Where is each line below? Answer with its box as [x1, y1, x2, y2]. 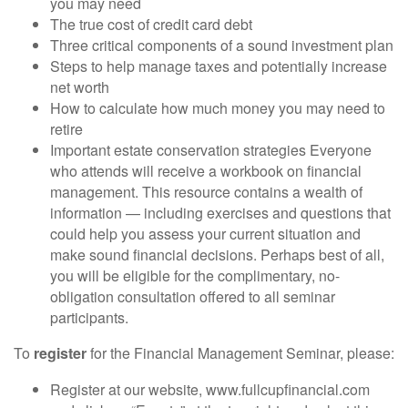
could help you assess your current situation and [50, 223, 361, 244]
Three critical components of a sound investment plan [50, 35, 393, 56]
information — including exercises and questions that [50, 202, 391, 223]
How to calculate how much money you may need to [50, 97, 385, 118]
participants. [50, 307, 128, 328]
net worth [50, 76, 109, 97]
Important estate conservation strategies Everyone [50, 139, 372, 160]
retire [50, 118, 83, 139]
